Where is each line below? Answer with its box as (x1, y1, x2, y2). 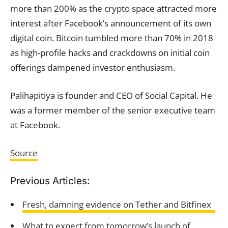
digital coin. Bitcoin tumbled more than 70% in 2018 (10, 32, 213, 44)
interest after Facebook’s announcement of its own (10, 17, 211, 29)
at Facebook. (10, 119, 60, 131)
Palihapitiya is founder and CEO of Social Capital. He (10, 90, 212, 101)
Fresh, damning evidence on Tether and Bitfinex (22, 198, 215, 210)
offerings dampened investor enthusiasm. (10, 62, 175, 73)
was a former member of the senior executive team (10, 104, 215, 116)
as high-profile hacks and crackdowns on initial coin (10, 47, 210, 59)
